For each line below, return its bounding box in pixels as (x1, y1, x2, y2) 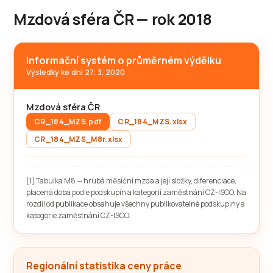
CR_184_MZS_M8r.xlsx (34, 134, 123, 144)
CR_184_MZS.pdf (34, 116, 102, 127)
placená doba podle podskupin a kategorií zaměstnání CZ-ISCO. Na (26, 187, 246, 197)
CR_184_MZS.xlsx (118, 116, 188, 127)
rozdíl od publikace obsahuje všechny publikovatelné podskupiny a (26, 199, 245, 209)
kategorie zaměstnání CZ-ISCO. (26, 210, 130, 221)
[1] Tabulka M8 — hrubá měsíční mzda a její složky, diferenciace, (26, 175, 236, 186)
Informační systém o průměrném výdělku (26, 54, 221, 67)
